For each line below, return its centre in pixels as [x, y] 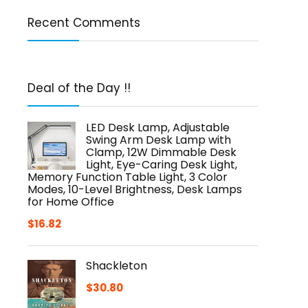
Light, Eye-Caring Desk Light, [162, 165]
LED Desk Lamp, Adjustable [158, 128]
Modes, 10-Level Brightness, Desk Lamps [135, 189]
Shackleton [117, 266]
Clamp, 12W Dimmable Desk [161, 152]
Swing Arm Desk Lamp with [158, 140]
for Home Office [71, 202]
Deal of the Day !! [79, 88]
